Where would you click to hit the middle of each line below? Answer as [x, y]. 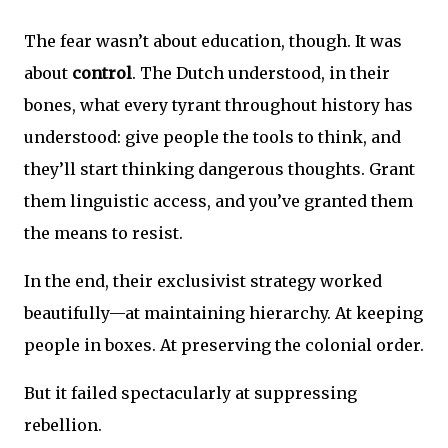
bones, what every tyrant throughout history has [218, 104]
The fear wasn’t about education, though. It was [213, 40]
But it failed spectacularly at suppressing [190, 392]
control [102, 72]
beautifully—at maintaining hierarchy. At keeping [223, 312]
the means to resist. [103, 232]
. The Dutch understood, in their [261, 72]
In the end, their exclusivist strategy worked [203, 280]
